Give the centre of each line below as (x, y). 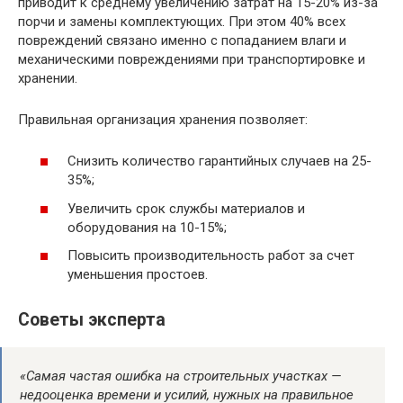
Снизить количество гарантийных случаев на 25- (219, 161)
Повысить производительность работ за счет (211, 256)
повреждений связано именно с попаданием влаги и (182, 40)
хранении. (48, 78)
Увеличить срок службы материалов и (186, 208)
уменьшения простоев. (138, 275)
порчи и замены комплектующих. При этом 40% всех (182, 21)
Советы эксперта (92, 320)
